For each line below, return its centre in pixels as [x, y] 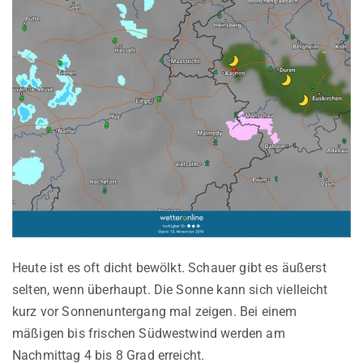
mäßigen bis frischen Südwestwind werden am [149, 333]
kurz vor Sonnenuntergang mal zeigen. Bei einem [155, 311]
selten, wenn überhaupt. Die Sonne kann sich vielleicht [170, 289]
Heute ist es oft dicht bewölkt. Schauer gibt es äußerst [169, 267]
